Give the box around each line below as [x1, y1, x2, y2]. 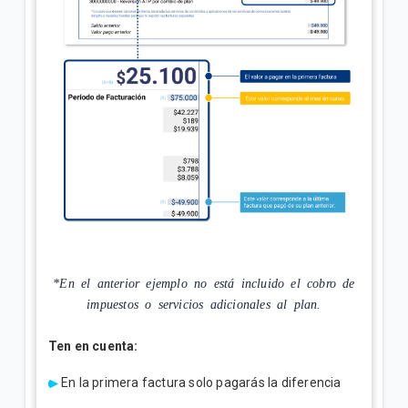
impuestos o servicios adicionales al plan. [87, 296, 321, 310]
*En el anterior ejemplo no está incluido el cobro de [53, 275, 355, 289]
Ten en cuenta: [47, 338, 138, 353]
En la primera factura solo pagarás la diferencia [57, 375, 342, 391]
